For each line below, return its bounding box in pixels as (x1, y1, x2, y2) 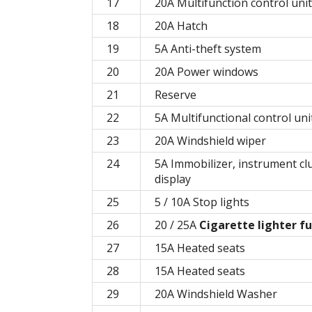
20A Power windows (155, 64, 258, 80)
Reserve (155, 87, 196, 103)
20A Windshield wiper (155, 133, 266, 149)
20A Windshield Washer (155, 286, 277, 302)
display (155, 171, 191, 187)
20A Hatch (155, 18, 208, 34)
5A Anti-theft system (155, 41, 261, 57)
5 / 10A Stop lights (155, 194, 249, 210)
